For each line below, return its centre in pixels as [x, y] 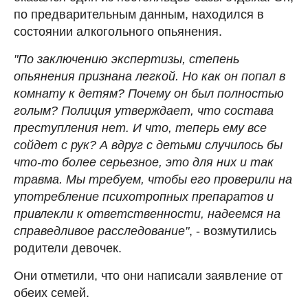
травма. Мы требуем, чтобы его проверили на [153, 179]
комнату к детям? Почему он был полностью [149, 93]
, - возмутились [233, 231]
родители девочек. [68, 248]
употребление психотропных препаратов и [144, 196]
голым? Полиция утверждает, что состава [144, 110]
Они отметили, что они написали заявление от [148, 275]
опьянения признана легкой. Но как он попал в [150, 76]
